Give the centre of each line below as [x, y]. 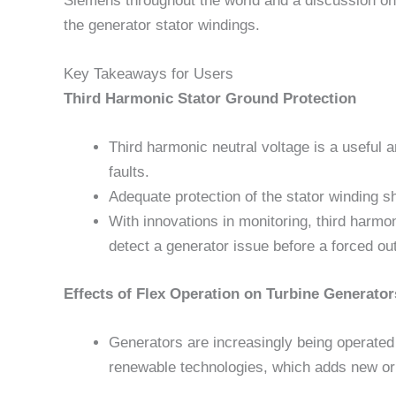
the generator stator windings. [162, 25]
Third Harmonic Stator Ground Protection [210, 99]
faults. [129, 172]
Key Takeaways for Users [148, 74]
